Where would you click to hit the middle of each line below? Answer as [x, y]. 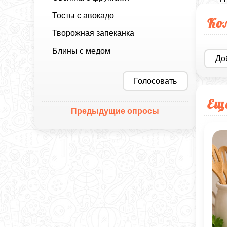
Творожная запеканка [93, 33]
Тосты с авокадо [83, 15]
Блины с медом [82, 51]
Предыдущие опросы [115, 111]
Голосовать [156, 81]
